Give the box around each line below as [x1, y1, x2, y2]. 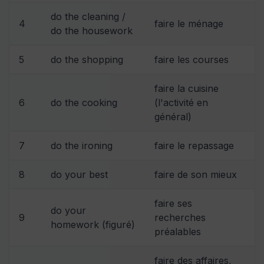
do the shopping [51, 53, 123, 65]
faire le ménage [154, 17, 223, 29]
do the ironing [51, 139, 113, 151]
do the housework [51, 24, 133, 37]
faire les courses [154, 53, 229, 65]
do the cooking [51, 96, 117, 108]
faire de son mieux [154, 168, 237, 180]
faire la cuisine [154, 82, 219, 94]
